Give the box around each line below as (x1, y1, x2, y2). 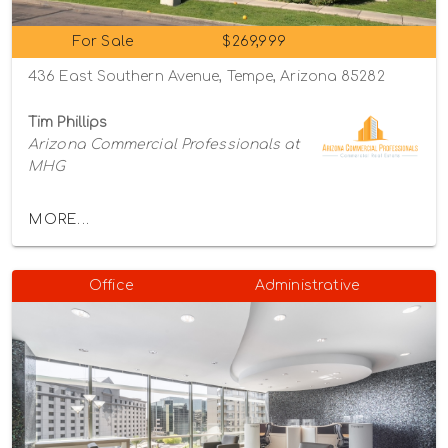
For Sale (72, 33, 134, 49)
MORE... (29, 212, 90, 228)
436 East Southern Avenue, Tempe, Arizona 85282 (28, 68, 385, 84)
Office (88, 277, 133, 293)
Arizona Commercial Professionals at (28, 136, 301, 152)
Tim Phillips (28, 114, 108, 130)
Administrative (254, 277, 360, 293)
